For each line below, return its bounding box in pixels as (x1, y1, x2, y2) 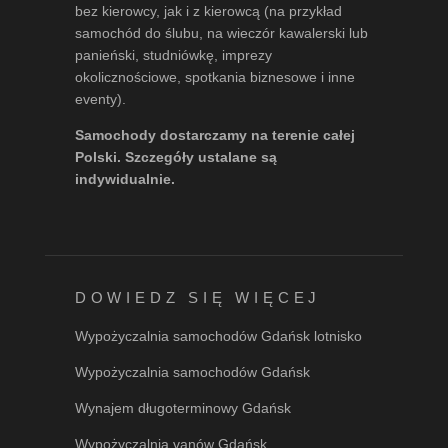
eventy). (74, 91, 126, 108)
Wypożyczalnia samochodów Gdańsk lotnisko (74, 328, 362, 345)
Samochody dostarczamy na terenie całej (74, 127, 355, 144)
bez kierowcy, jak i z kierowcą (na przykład (74, 3, 342, 20)
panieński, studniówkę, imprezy (74, 47, 272, 64)
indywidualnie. (74, 171, 175, 188)
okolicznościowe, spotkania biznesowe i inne (74, 69, 355, 86)
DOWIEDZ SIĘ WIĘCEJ (74, 289, 322, 307)
